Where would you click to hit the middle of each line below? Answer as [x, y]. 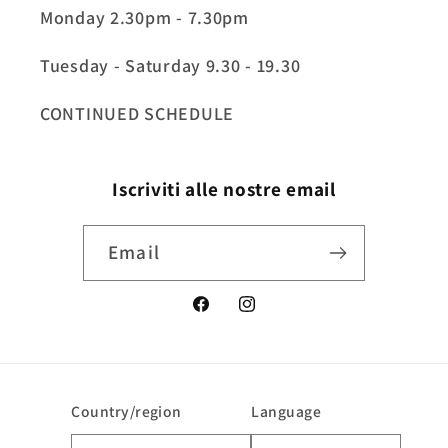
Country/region [126, 411]
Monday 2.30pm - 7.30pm [144, 17]
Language [286, 411]
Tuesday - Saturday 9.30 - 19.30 [170, 65]
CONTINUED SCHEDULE [137, 113]
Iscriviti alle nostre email [224, 188]
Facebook [226, 315]
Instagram [276, 315]
